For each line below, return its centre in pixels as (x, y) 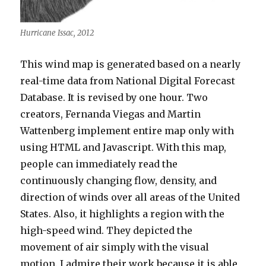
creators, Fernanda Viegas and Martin (111, 114)
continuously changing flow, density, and (119, 180)
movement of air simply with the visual (115, 247)
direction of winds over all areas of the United (130, 197)
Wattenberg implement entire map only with (127, 130)
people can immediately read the (99, 164)
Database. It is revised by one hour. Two (114, 97)
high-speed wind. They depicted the (107, 230)
